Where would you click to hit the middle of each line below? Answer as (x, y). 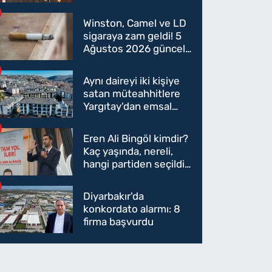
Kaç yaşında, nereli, (128, 151)
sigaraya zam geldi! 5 (133, 36)
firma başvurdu (119, 222)
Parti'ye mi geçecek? (133, 190)
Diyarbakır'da (114, 196)
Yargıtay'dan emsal (128, 107)
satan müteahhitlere (132, 94)
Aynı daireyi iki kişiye (132, 81)
